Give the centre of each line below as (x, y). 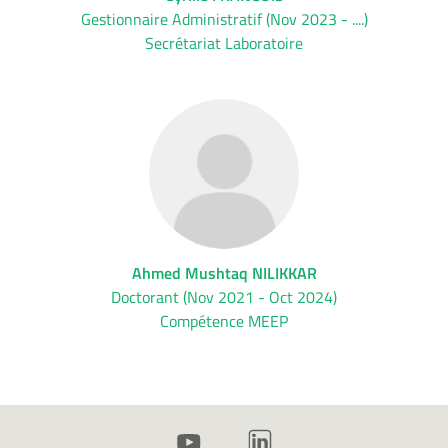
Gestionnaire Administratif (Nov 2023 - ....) (224, 19)
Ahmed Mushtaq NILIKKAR (224, 273)
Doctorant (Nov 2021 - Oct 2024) (224, 297)
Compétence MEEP (224, 321)
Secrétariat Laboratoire (224, 43)
